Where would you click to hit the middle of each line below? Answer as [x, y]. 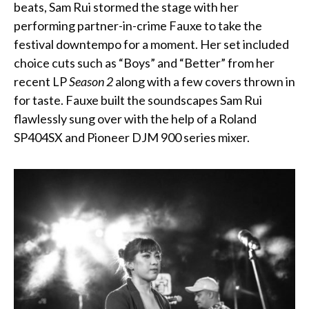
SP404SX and [50, 138]
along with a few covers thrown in [204, 82]
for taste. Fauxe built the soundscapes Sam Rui [138, 100]
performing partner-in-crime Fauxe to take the [138, 26]
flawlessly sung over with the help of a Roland [135, 119]
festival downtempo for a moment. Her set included [151, 44]
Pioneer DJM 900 [135, 138]
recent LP [41, 82]
